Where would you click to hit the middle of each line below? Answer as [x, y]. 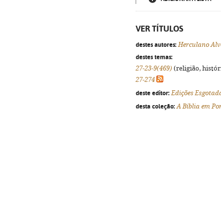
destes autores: [156, 44]
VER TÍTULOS [160, 29]
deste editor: [153, 93]
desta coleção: [155, 106]
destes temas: [154, 57]
